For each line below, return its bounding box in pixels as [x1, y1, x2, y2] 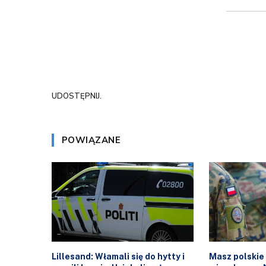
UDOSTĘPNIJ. [52, 91, 102, 102]
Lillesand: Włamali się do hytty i [52, 251, 185, 261]
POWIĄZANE [62, 134, 121, 146]
